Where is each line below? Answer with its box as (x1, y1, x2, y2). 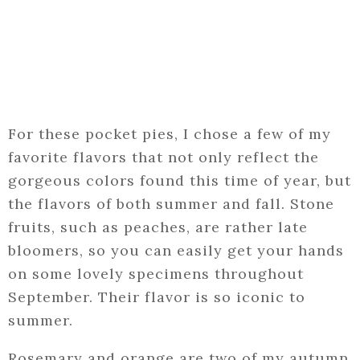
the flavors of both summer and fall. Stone (8, 194, 334, 214)
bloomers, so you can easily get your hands (8, 241, 344, 260)
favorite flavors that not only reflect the (8, 148, 319, 167)
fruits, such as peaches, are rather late (8, 218, 308, 237)
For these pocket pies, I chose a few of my (8, 125, 331, 144)
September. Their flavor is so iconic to (8, 288, 305, 307)
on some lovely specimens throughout (8, 264, 304, 284)
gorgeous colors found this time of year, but (8, 171, 351, 190)
